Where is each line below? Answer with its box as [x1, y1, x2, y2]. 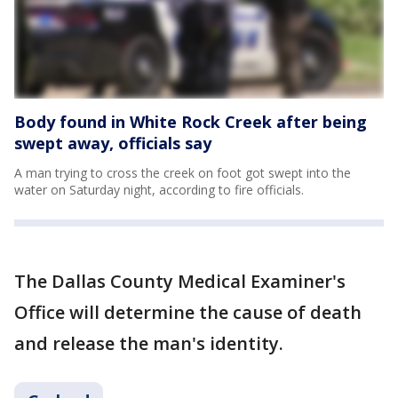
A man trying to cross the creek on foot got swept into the [14, 164, 351, 181]
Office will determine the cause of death [14, 300, 362, 324]
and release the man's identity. [14, 331, 283, 355]
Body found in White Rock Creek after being [14, 111, 367, 132]
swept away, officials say [14, 132, 211, 154]
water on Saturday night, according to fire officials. [14, 181, 304, 198]
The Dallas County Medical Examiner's [14, 269, 346, 293]
